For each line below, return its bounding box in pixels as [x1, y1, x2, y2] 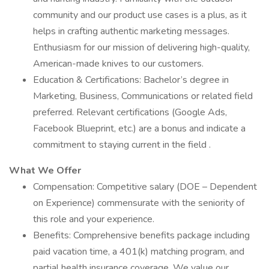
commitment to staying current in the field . [33, 138, 211, 151]
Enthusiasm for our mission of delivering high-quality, [33, 41, 250, 54]
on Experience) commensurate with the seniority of [33, 196, 244, 210]
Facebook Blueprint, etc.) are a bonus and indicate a [33, 122, 246, 135]
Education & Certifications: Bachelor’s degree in [33, 73, 229, 86]
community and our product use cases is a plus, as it [33, 8, 247, 22]
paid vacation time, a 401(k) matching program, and [33, 245, 244, 258]
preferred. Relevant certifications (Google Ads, [33, 106, 227, 119]
